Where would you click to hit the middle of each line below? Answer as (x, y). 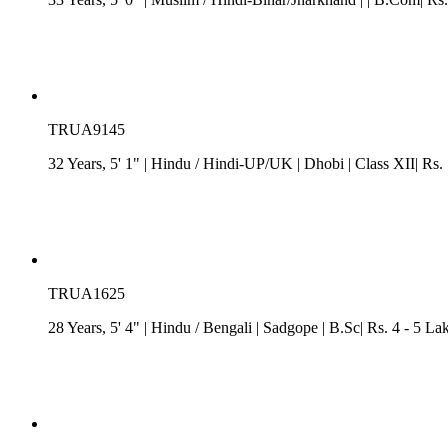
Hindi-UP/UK (248, 163)
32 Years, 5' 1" (96, 163)
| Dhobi (320, 163)
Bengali (227, 327)
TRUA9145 (86, 129)
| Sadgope (287, 327)
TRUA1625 (86, 293)
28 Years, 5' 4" (96, 327)
